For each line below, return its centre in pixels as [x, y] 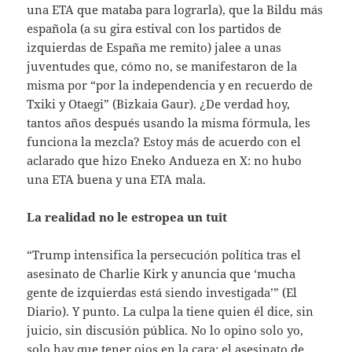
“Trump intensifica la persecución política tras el [164, 255]
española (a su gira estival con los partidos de [154, 29]
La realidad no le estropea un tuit [127, 217]
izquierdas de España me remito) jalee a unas [154, 48]
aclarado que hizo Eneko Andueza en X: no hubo [165, 161]
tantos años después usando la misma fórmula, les [169, 123]
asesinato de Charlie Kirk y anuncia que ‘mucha [161, 274]
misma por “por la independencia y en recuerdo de [170, 85]
